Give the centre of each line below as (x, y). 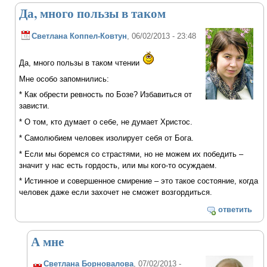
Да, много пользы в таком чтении (81, 63)
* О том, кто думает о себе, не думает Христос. (106, 122)
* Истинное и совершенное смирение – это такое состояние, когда (139, 181)
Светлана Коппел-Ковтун (80, 36)
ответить (235, 210)
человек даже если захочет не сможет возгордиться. (116, 193)
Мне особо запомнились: (64, 79)
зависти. (35, 106)
